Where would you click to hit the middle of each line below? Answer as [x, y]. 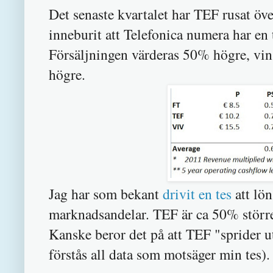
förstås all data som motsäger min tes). [159, 254]
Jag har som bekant [106, 194]
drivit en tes [197, 194]
